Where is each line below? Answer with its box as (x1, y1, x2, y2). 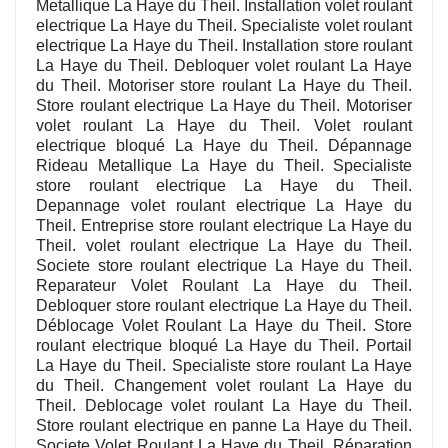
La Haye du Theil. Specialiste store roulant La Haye (36, 357, 412, 375)
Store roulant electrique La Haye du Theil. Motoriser (36, 97, 412, 115)
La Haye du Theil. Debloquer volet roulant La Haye (36, 57, 412, 75)
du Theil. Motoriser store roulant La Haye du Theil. (36, 77, 412, 95)
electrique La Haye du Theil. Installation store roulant (36, 37, 412, 55)
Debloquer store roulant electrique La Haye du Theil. (36, 297, 412, 315)
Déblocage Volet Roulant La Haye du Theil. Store (36, 317, 412, 335)
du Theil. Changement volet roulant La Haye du (36, 377, 412, 395)
